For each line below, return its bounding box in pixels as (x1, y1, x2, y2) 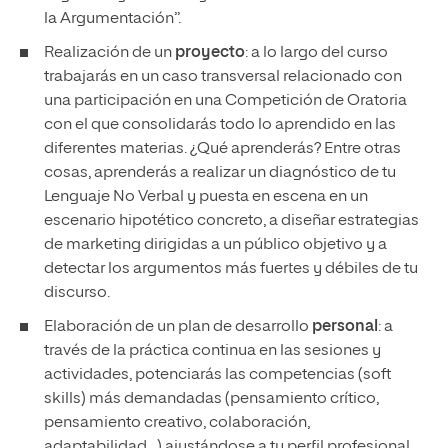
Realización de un (44, 45, 175, 61)
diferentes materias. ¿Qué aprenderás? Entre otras (44, 141, 401, 157)
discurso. (44, 285, 110, 301)
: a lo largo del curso (245, 45, 388, 61)
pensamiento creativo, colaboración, (44, 415, 310, 431)
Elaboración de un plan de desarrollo (44, 319, 312, 335)
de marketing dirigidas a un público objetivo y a (44, 237, 387, 253)
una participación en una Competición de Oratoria (44, 93, 407, 109)
